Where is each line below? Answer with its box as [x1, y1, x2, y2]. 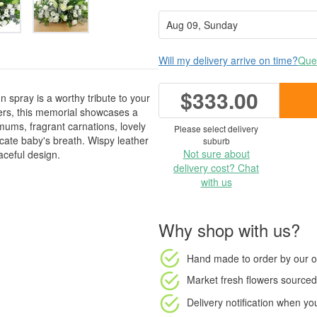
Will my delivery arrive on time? [158, 53, 298, 67]
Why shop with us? [158, 217, 300, 242]
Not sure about [183, 146, 250, 161]
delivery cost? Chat [173, 161, 259, 175]
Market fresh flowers [187, 272, 278, 287]
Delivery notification [187, 294, 274, 309]
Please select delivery [174, 122, 258, 134]
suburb [202, 134, 230, 146]
